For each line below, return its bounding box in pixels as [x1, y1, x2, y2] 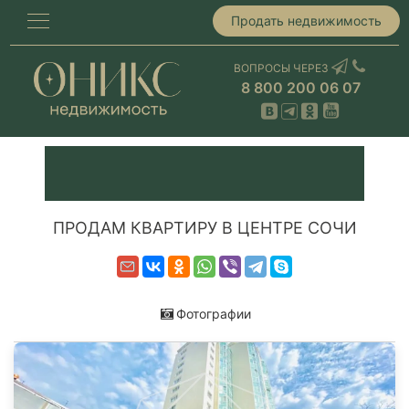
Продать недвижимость [231, 12, 382, 28]
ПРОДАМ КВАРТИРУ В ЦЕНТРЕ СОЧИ [52, 218, 357, 237]
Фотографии [175, 306, 251, 321]
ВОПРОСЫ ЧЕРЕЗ [234, 61, 332, 75]
